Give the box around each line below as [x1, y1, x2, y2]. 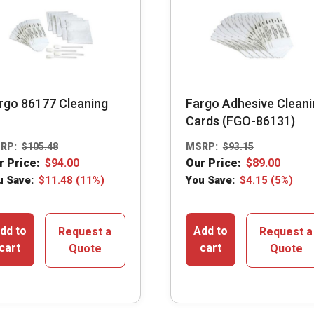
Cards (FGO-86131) [185, 114, 295, 129]
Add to [193, 224, 228, 238]
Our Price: [185, 156, 241, 170]
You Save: [185, 173, 235, 186]
